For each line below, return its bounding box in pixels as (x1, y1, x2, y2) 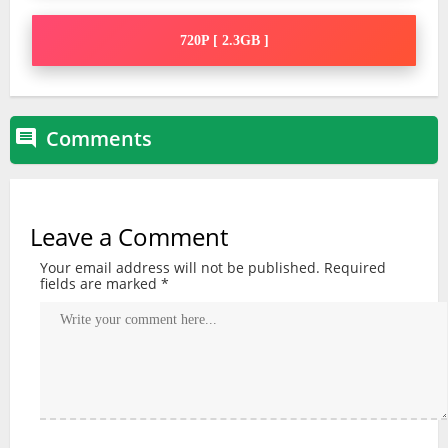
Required (324, 257, 386, 277)
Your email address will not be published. (40, 257, 320, 277)
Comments (46, 124, 152, 152)
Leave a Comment (30, 219, 228, 253)
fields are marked (40, 273, 161, 293)
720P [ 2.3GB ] (175, 32, 273, 48)
